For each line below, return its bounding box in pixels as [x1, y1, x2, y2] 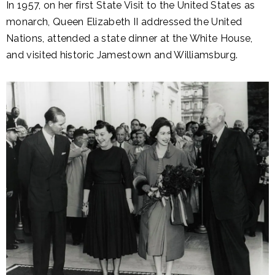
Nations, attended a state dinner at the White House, [6, 33, 253, 45]
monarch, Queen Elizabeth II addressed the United [6, 16, 242, 28]
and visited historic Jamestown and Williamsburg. [6, 49, 238, 61]
